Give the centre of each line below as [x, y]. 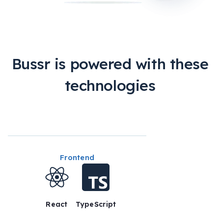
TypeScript [96, 205]
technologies [110, 86]
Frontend [77, 158]
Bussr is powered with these [110, 64]
